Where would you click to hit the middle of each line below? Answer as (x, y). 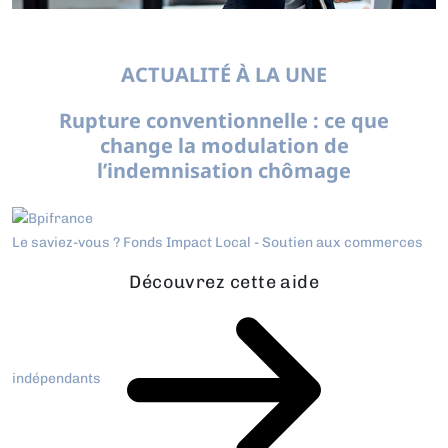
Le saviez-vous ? (67, 242)
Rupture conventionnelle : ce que (224, 120)
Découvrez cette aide (224, 281)
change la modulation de (224, 145)
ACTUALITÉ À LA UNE (224, 74)
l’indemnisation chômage (224, 170)
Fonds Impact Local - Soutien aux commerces (273, 242)
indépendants (58, 378)
